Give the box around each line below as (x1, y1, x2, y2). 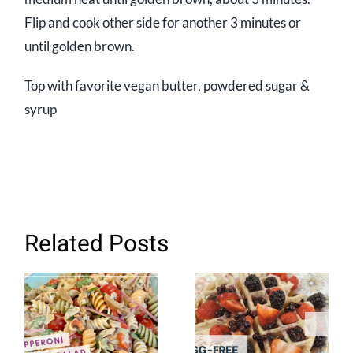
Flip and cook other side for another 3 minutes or (24, 14, 302, 32)
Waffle (236, 324, 288, 348)
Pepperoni (50, 324, 133, 348)
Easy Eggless (212, 302, 312, 326)
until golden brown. (24, 38, 136, 55)
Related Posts (24, 227, 169, 262)
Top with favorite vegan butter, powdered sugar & (24, 77, 310, 95)
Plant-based (43, 302, 140, 326)
